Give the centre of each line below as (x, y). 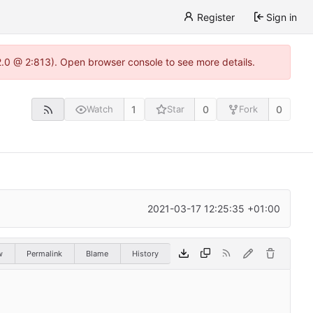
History (145, 253)
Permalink (44, 253)
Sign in (282, 17)
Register (216, 17)
